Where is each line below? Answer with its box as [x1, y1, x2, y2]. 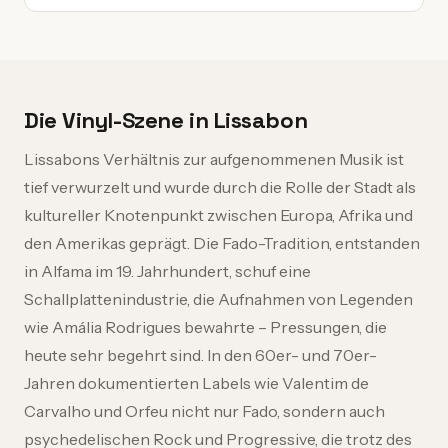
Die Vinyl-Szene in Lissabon [24, 106, 308, 134]
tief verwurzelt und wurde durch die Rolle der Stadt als [24, 177, 416, 197]
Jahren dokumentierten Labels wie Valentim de [24, 373, 369, 393]
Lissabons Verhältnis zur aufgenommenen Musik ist [24, 149, 404, 169]
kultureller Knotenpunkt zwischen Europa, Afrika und [24, 205, 413, 225]
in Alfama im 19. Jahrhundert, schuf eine [24, 261, 311, 281]
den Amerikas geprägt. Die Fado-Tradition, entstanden [24, 233, 420, 253]
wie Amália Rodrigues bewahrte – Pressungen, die [24, 317, 387, 337]
